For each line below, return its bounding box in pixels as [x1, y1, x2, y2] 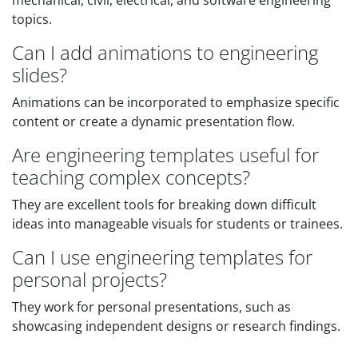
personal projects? [12, 266, 167, 292]
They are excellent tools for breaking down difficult [12, 196, 316, 213]
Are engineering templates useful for [12, 141, 319, 168]
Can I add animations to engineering [12, 39, 318, 66]
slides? [12, 62, 67, 88]
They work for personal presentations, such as [12, 298, 291, 316]
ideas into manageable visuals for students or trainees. [12, 215, 343, 233]
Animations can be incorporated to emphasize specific [12, 93, 340, 111]
